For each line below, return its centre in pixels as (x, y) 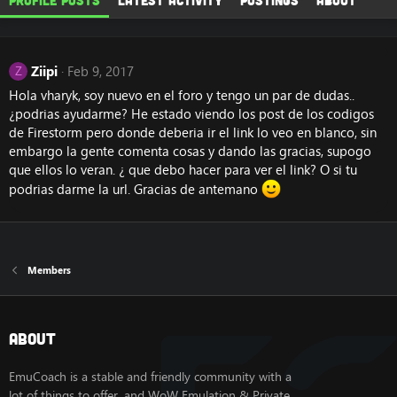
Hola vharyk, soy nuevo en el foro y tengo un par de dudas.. (182, 95)
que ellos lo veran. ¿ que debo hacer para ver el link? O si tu (183, 170)
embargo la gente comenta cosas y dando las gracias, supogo (190, 151)
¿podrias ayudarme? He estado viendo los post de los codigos (191, 114)
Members (49, 270)
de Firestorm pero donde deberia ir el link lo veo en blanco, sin (193, 132)
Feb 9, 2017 (101, 71)
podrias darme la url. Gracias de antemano (135, 189)
